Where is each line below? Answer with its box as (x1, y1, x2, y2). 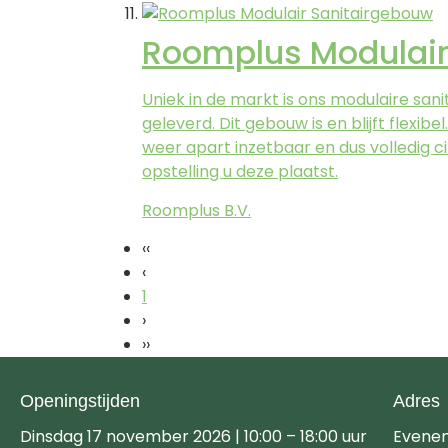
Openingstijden (20, 390, 140, 411)
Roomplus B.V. (142, 198, 251, 222)
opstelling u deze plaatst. (142, 160, 338, 184)
